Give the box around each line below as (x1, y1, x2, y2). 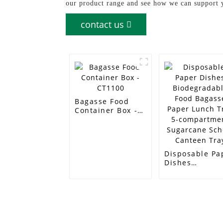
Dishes (164, 158, 192, 167)
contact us (81, 18, 124, 30)
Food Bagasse (164, 176, 219, 185)
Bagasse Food (75, 97, 129, 106)
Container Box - (75, 106, 138, 115)
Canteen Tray (164, 212, 218, 221)
